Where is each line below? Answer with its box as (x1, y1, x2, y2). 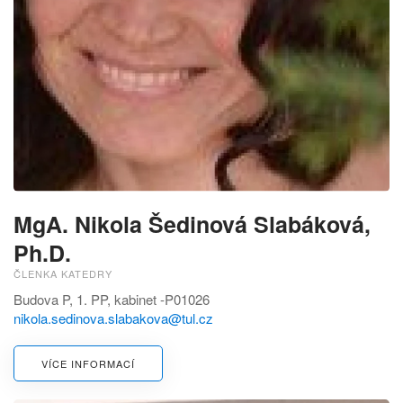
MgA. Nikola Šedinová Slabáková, (13, 208, 371, 241)
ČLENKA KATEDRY (13, 266, 112, 282)
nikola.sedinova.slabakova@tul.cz (13, 309, 213, 328)
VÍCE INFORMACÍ (41, 356, 135, 372)
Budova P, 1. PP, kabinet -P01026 (13, 290, 210, 309)
